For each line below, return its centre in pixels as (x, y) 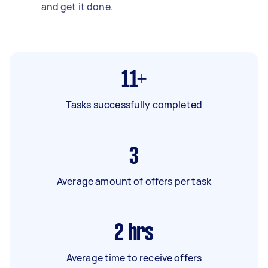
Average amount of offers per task (134, 181)
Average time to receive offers (134, 258)
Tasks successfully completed (134, 104)
